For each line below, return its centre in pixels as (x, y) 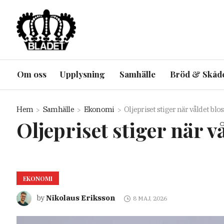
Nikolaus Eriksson (81, 198)
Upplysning (82, 74)
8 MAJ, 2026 (150, 198)
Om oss (32, 74)
